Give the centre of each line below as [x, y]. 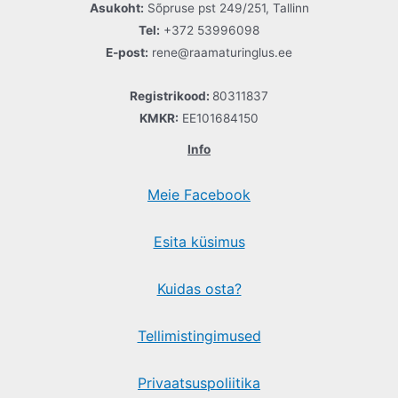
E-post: [127, 53]
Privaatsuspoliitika [199, 382]
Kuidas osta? [199, 289]
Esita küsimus [199, 242]
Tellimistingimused [199, 336]
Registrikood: [171, 96]
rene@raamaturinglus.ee [220, 53]
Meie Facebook [199, 195]
